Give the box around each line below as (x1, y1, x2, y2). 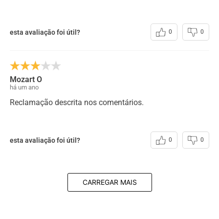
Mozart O (10, 75, 42, 85)
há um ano (10, 84, 39, 91)
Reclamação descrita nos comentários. (10, 98, 144, 108)
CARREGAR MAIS (82, 178, 137, 187)
